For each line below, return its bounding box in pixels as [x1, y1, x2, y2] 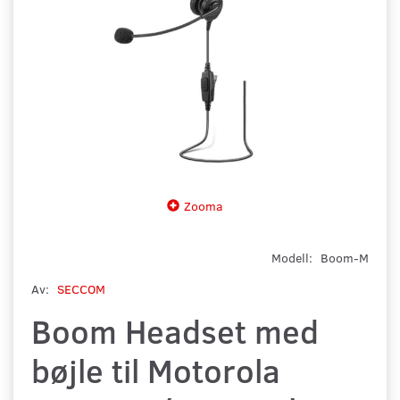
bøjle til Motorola [31, 347, 280, 392]
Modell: [271, 248, 316, 266]
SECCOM [57, 279, 105, 297]
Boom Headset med [31, 308, 319, 353]
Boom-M [321, 248, 369, 266]
